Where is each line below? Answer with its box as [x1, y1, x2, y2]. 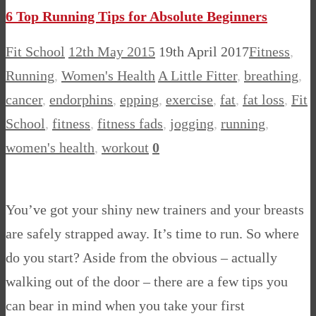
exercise [166, 92, 213, 108]
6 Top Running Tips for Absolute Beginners [6, 8, 267, 24]
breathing [244, 68, 298, 84]
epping [120, 92, 159, 108]
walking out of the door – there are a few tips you [6, 274, 288, 290]
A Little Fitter [158, 68, 237, 84]
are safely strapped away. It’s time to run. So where [6, 226, 299, 242]
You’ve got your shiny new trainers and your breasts [6, 202, 304, 218]
